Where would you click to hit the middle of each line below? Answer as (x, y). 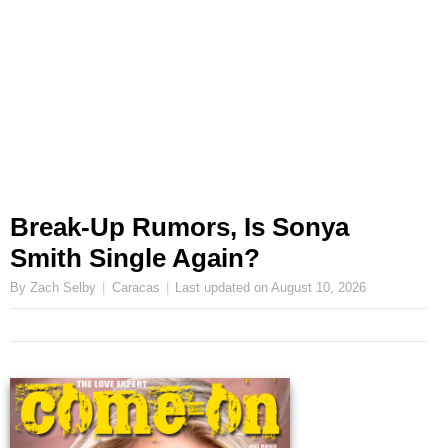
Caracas (135, 288)
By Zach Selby (53, 288)
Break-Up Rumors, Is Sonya (179, 227)
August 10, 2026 (319, 288)
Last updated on (223, 288)
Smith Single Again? (135, 258)
